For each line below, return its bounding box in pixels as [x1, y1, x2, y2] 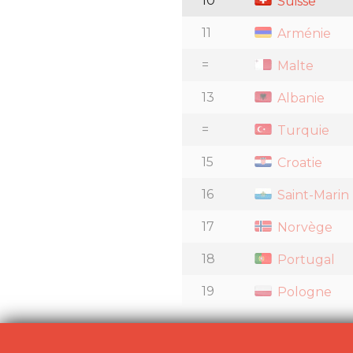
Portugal [274, 251, 335, 267]
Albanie [274, 90, 325, 106]
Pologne [274, 284, 332, 299]
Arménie [274, 25, 331, 41]
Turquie [274, 122, 329, 138]
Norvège [274, 219, 333, 235]
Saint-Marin [274, 187, 349, 203]
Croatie [274, 154, 322, 170]
